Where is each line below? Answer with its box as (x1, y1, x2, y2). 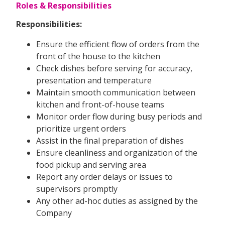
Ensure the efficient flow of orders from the (36, 38, 199, 50)
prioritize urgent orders (36, 123, 126, 134)
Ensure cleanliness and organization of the (36, 147, 197, 158)
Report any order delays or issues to (36, 171, 173, 182)
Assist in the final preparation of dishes (36, 135, 184, 146)
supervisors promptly (36, 183, 118, 194)
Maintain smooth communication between (36, 86, 195, 98)
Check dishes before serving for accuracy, (36, 62, 192, 74)
